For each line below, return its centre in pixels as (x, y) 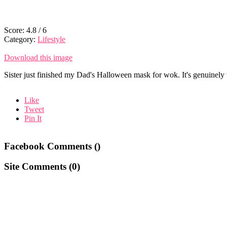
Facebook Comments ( (51, 146)
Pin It (33, 118)
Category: (21, 39)
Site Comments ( (38, 167)
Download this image (38, 57)
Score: (15, 30)
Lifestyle (51, 39)
